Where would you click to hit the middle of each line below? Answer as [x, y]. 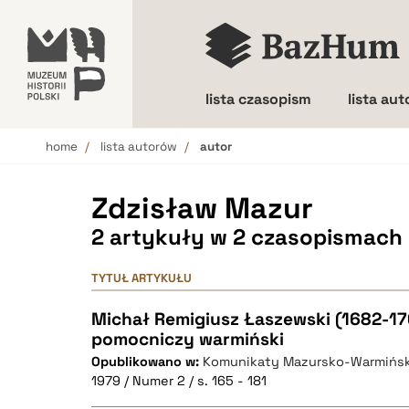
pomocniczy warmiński [188, 339]
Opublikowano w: [147, 362]
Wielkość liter [285, 163]
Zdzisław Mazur [202, 208]
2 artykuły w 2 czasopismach [247, 237]
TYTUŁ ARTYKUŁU [142, 278]
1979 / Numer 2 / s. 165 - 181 [179, 381]
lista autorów [139, 147]
